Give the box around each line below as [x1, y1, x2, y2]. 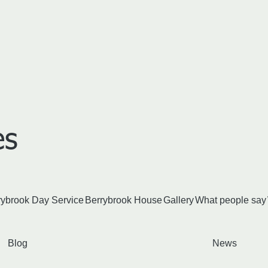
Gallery [163, 195, 194, 205]
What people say [194, 195, 266, 205]
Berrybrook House [84, 195, 162, 205]
